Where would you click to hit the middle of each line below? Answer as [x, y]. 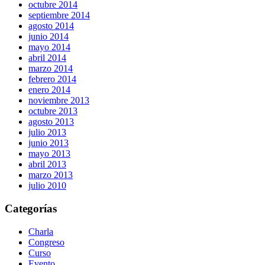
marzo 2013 [51, 175]
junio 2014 [49, 37]
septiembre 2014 [59, 15]
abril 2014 [47, 58]
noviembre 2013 [59, 101]
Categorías [31, 208]
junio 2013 [49, 143]
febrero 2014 [52, 79]
